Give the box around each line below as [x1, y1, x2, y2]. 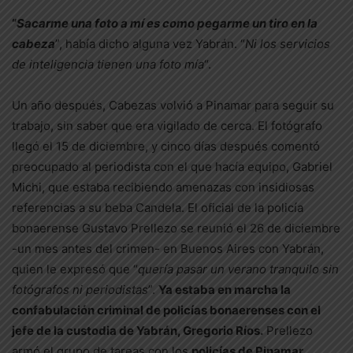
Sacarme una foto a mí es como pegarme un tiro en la [17, 16, 318, 31]
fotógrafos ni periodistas [12, 282, 148, 297]
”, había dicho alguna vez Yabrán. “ [55, 36, 245, 51]
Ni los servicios [245, 36, 330, 51]
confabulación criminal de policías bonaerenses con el [12, 303, 321, 318]
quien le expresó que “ [12, 262, 138, 277]
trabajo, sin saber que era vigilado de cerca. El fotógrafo [12, 118, 322, 133]
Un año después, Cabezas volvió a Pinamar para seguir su [12, 98, 334, 113]
